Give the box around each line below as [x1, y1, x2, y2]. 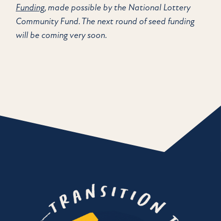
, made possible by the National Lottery [44, 2, 190, 13]
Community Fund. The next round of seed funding [16, 16, 194, 27]
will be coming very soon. [16, 30, 107, 40]
